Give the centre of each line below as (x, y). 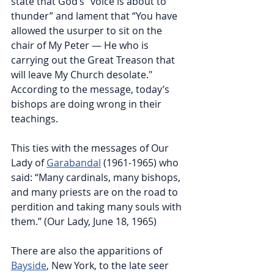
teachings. (35, 119)
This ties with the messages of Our (91, 148)
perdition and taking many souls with (98, 207)
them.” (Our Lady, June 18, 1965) (84, 222)
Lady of (29, 163)
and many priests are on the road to (96, 192)
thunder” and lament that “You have (95, 16)
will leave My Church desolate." (83, 75)
